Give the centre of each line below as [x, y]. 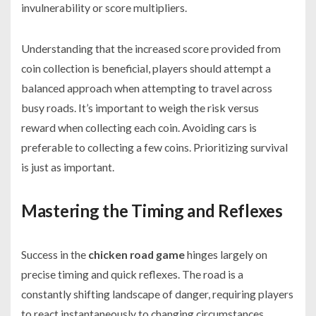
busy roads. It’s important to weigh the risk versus [140, 108]
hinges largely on [226, 255]
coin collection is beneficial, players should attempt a [146, 68]
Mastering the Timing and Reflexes [152, 211]
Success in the [55, 255]
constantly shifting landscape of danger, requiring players [157, 294]
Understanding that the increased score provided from [151, 49]
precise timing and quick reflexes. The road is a [132, 274]
